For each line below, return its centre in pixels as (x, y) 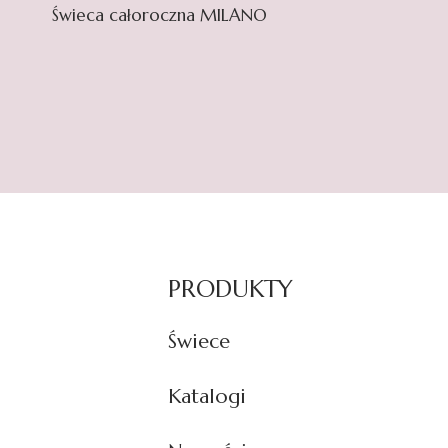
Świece (199, 341)
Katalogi (207, 396)
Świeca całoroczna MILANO (159, 15)
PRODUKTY (230, 289)
